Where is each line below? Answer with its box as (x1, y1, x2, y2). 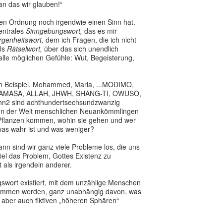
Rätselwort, (7, 44, 42, 54)
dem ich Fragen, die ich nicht (44, 35, 136, 45)
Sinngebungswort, (26, 26, 82, 36)
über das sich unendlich (42, 44, 118, 54)
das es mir (82, 26, 117, 36)
